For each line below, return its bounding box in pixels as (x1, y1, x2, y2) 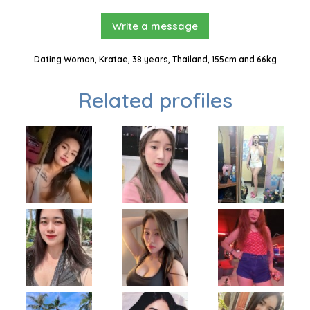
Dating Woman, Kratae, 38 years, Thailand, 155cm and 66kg (33, 54, 277, 65)
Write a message (112, 19, 198, 33)
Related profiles (77, 87, 232, 114)
